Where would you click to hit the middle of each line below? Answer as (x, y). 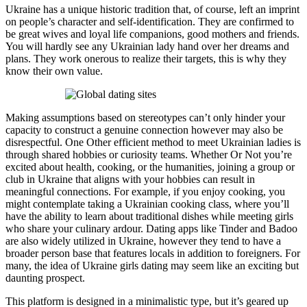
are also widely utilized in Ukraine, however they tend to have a (143, 241)
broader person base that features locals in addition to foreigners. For (153, 253)
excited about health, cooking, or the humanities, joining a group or (150, 167)
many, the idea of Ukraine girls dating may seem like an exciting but (152, 265)
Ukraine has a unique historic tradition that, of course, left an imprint (152, 9)
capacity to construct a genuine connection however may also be (144, 130)
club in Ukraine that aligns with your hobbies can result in (130, 179)
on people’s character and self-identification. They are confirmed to (150, 21)
